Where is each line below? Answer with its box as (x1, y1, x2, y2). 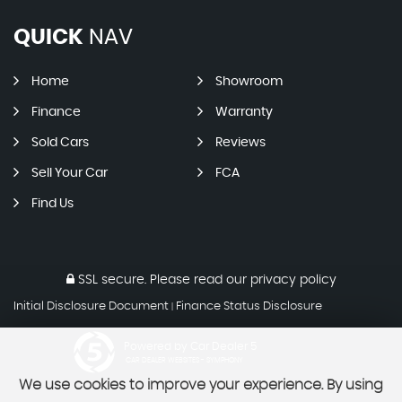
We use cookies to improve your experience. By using (19, 378, 383, 392)
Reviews (214, 136, 266, 150)
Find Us (31, 197, 74, 211)
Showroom (214, 75, 283, 89)
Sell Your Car (31, 167, 108, 180)
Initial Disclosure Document (13, 301, 169, 313)
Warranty (214, 106, 273, 119)
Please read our (145, 274, 250, 287)
